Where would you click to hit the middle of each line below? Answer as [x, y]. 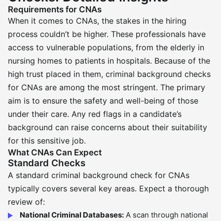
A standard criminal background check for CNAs [99, 175]
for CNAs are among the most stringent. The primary [107, 87]
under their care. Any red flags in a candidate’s [95, 114]
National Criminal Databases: [72, 215]
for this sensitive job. [47, 141]
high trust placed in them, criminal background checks [109, 74]
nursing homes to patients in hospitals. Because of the [109, 61]
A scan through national [166, 215]
